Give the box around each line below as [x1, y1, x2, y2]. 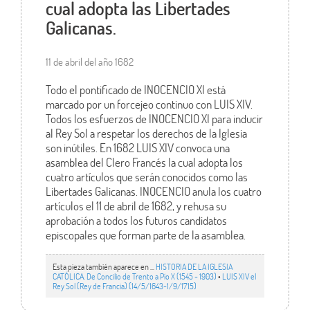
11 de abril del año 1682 [45, 55, 134, 69]
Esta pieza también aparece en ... [52, 260, 156, 272]
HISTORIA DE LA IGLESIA [155, 260, 232, 272]
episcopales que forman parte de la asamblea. [45, 227, 246, 244]
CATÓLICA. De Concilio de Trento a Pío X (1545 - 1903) [52, 270, 217, 282]
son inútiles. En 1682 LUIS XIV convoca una [45, 140, 230, 156]
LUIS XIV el [221, 270, 256, 282]
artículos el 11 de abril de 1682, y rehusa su [45, 198, 226, 215]
